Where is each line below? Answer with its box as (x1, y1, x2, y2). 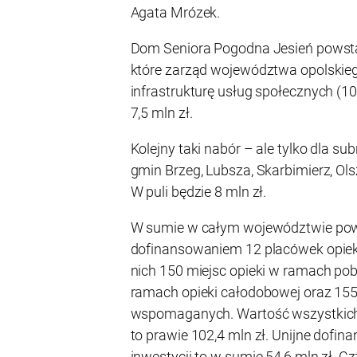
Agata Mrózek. (130, 4, 221, 22)
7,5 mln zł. (130, 104, 193, 122)
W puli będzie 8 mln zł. (130, 182, 267, 200)
